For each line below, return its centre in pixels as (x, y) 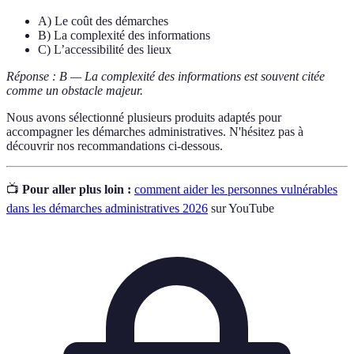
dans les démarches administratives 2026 (107, 209)
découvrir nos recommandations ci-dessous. (115, 146)
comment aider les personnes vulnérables (236, 190)
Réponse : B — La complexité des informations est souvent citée (166, 77)
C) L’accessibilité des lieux (105, 50)
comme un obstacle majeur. (75, 91)
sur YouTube (241, 209)
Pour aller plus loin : (77, 190)
